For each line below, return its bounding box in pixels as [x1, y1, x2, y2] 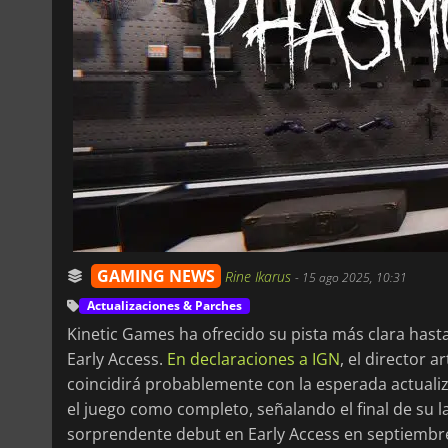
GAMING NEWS [97, 264, 215, 287]
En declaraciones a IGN [167, 347, 340, 370]
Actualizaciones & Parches [87, 296, 242, 314]
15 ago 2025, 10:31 [302, 268, 407, 286]
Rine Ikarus [225, 266, 295, 286]
